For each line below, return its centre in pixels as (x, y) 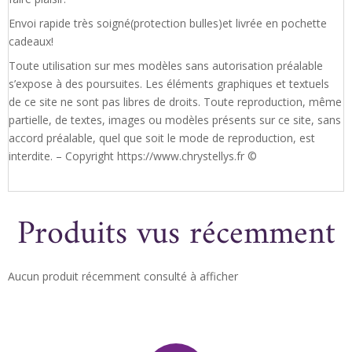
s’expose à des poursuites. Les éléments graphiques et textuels (169, 84)
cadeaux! (31, 42)
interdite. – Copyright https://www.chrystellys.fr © (133, 156)
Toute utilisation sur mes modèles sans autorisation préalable (166, 66)
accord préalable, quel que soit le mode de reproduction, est (162, 138)
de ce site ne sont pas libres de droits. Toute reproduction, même (175, 102)
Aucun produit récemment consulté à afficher (123, 276)
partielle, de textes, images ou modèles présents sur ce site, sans (175, 120)
